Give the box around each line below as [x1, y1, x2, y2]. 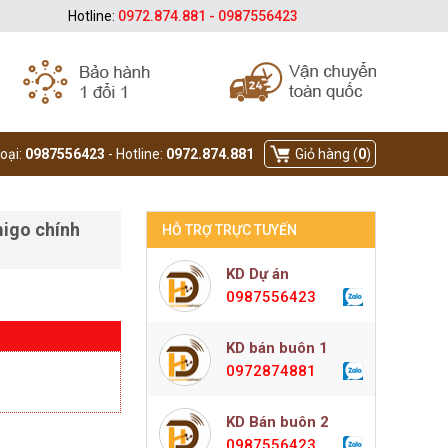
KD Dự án [226, 265, 289, 283]
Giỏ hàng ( [295, 146, 358, 162]
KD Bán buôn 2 [226, 413, 329, 431]
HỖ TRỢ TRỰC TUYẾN [162, 222, 297, 238]
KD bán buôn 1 [226, 339, 328, 357]
